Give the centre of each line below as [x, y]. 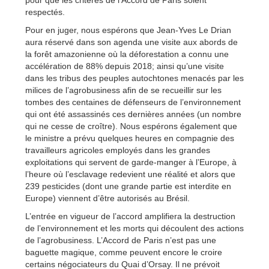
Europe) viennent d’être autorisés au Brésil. [107, 198]
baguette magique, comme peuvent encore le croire [124, 252]
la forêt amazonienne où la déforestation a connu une [127, 54]
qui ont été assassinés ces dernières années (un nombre [133, 114]
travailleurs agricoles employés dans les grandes [118, 150]
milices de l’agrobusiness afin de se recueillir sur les [123, 90]
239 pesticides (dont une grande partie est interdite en [128, 186]
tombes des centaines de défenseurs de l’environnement [133, 102]
